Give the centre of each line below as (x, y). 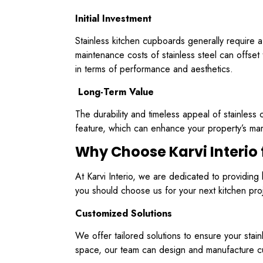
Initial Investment (113, 18)
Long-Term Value (114, 92)
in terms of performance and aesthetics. (154, 69)
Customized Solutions (124, 213)
